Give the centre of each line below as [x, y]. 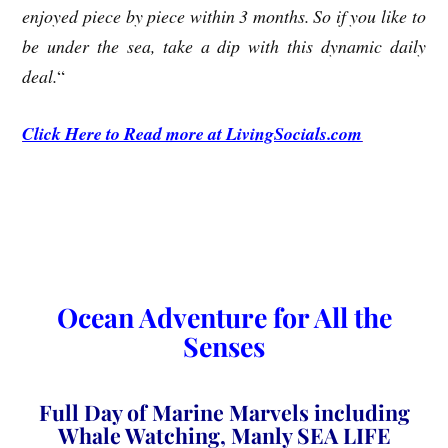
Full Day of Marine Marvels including [224, 411]
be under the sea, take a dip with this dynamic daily [224, 46]
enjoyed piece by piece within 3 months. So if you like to [224, 16]
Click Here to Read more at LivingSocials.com [192, 134]
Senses [224, 345]
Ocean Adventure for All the [224, 316]
